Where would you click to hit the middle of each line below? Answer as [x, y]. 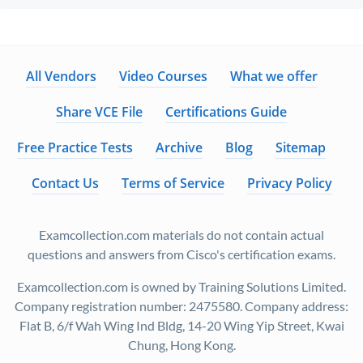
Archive [179, 147]
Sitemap [301, 147]
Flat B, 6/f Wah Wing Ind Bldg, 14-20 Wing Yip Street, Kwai [181, 325]
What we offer [273, 76]
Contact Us [65, 183]
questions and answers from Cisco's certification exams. [181, 254]
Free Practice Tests [75, 147]
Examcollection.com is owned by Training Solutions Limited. [181, 286]
